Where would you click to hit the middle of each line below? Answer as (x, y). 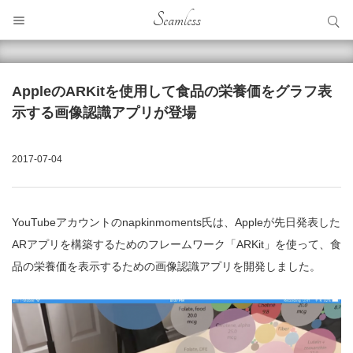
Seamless (176, 20)
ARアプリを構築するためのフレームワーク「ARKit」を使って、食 (176, 244)
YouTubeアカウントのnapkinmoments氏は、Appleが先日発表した (176, 222)
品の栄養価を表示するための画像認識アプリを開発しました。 (166, 266)
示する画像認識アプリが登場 (104, 113)
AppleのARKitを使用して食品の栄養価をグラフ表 (172, 91)
